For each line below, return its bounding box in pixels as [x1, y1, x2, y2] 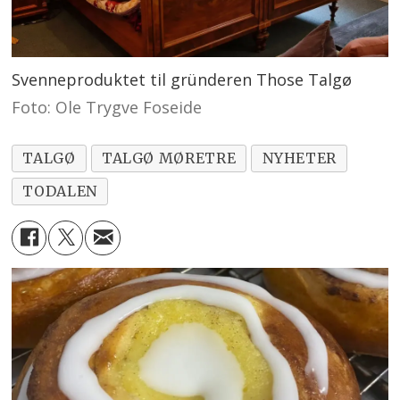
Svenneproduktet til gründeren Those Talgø [12, 68, 353, 90]
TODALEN [22, 181, 97, 200]
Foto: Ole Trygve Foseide [12, 96, 203, 118]
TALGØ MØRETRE [101, 148, 237, 167]
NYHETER [262, 148, 337, 167]
